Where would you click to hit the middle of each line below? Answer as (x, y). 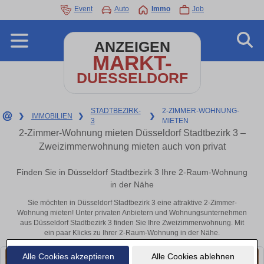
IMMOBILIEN (52, 116)
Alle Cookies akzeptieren (68, 256)
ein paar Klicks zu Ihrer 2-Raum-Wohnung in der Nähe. (132, 233)
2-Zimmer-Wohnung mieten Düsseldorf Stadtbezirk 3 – (132, 133)
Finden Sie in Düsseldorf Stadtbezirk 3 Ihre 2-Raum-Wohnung (132, 172)
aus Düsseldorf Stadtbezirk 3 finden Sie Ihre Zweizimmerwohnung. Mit (132, 223)
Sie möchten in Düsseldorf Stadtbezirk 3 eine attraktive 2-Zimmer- (132, 203)
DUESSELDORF (132, 78)
